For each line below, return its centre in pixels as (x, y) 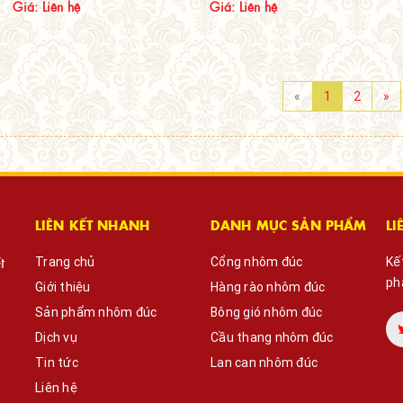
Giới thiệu (63, 287)
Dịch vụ (56, 338)
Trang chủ (65, 262)
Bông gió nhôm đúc (267, 313)
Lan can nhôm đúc (264, 363)
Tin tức (57, 363)
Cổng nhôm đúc (257, 262)
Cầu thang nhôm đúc (272, 338)
